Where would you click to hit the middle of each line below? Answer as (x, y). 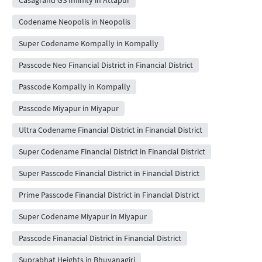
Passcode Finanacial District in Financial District (100, 238)
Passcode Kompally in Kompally (74, 86)
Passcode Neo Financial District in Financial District (106, 65)
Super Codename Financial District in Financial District (112, 151)
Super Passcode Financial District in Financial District (109, 173)
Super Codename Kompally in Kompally (88, 43)
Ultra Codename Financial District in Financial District (110, 130)
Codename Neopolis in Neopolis (74, 21)
